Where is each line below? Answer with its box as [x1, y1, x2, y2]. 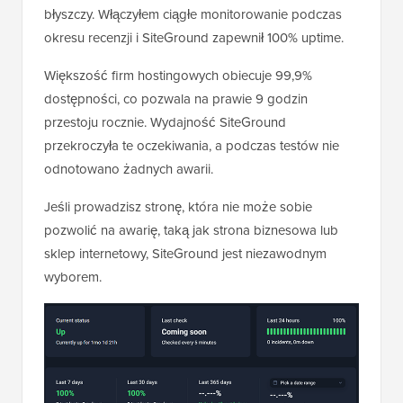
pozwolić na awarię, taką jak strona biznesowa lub [44, 220, 338, 241]
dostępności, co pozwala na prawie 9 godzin [44, 89, 308, 110]
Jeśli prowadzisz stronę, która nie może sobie [44, 197, 312, 218]
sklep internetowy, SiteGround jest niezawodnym [44, 244, 327, 264]
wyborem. [44, 267, 102, 288]
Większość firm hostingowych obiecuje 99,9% [44, 66, 312, 86]
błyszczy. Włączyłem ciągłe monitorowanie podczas [44, 4, 342, 25]
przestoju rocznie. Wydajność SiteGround [44, 112, 286, 133]
